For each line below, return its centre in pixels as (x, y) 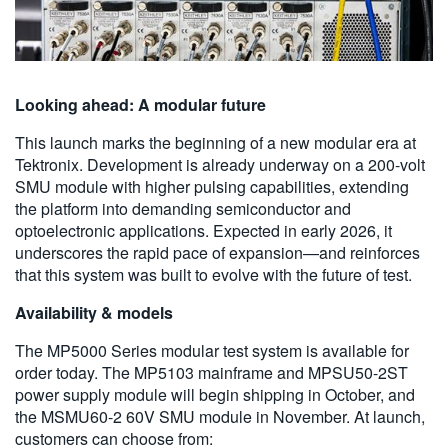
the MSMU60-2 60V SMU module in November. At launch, (220, 417)
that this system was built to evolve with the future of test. (213, 275)
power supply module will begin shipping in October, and (215, 395)
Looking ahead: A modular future (140, 105)
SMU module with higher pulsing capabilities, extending (212, 187)
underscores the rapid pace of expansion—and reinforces (217, 253)
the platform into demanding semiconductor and (183, 209)
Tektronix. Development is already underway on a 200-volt (220, 165)
